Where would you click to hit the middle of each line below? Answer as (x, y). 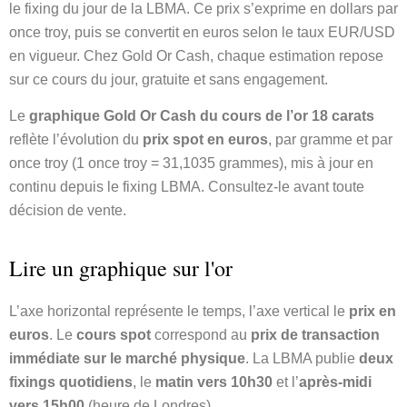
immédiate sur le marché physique (127, 358)
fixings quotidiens (71, 382)
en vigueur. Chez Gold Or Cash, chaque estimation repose (196, 55)
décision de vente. (68, 211)
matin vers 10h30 (214, 382)
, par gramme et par (330, 140)
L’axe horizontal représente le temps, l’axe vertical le (179, 311)
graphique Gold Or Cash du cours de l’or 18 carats (202, 116)
